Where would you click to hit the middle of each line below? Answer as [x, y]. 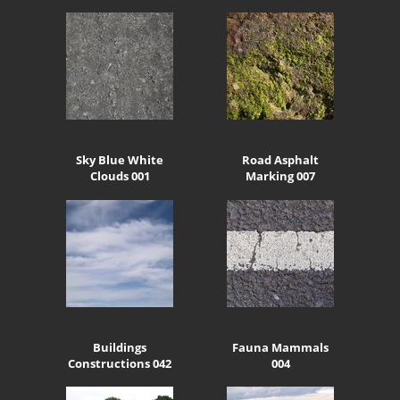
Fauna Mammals [280, 347]
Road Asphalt [280, 160]
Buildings [120, 347]
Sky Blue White [120, 160]
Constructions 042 [120, 363]
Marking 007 [280, 176]
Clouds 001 [120, 176]
